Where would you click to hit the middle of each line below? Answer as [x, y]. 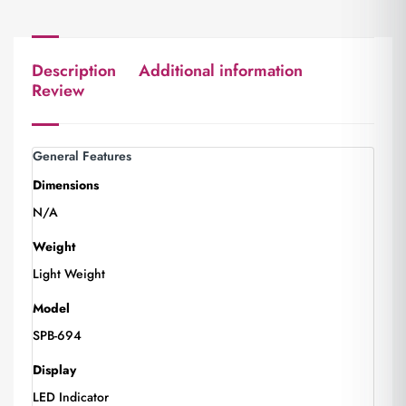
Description [74, 71]
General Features [82, 156]
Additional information [221, 71]
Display [54, 370]
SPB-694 [57, 335]
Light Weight [69, 274]
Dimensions [66, 185]
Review [58, 91]
